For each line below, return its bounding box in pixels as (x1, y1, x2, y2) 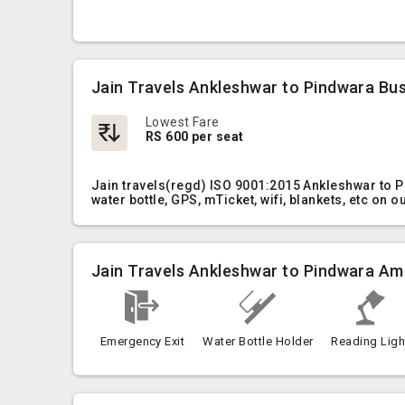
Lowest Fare (145, 115, 220, 129)
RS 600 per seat (145, 129, 244, 144)
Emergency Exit (99, 334, 185, 348)
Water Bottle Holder (202, 334, 314, 348)
